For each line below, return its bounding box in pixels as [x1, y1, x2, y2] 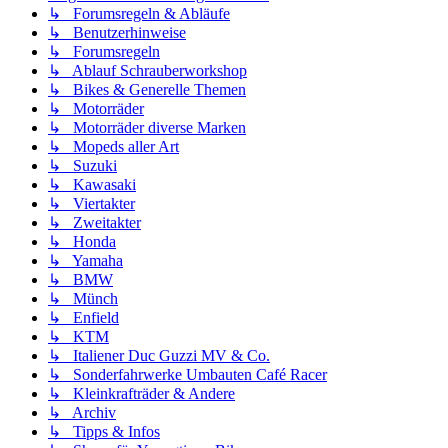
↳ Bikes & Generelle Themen [48, 80, 246, 98]
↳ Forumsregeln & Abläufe [48, 4, 230, 22]
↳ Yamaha [48, 251, 123, 269]
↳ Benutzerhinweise [48, 23, 186, 41]
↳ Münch [48, 289, 118, 307]
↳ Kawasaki [48, 175, 136, 193]
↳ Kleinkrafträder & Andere [48, 384, 235, 402]
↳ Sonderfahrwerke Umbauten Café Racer [48, 365, 327, 383]
